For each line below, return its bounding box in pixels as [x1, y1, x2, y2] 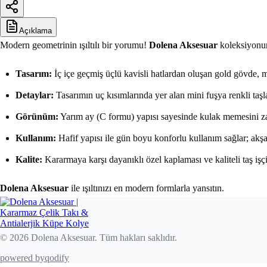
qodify [45, 253, 69, 263]
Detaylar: [15, 90, 54, 101]
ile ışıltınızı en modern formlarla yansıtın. [69, 183, 224, 194]
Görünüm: [15, 111, 58, 122]
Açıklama [19, 26, 52, 36]
